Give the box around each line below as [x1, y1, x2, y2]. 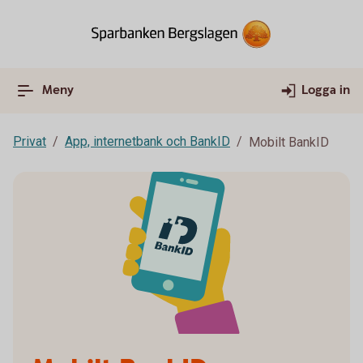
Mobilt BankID [249, 135, 329, 150]
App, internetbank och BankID [65, 134, 230, 149]
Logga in [301, 82, 350, 99]
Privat [13, 134, 46, 149]
